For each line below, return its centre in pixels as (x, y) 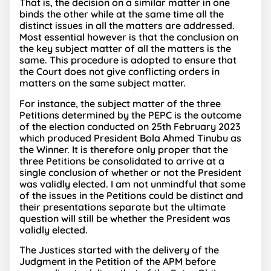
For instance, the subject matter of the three (120, 103)
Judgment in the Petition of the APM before (118, 262)
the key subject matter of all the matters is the (125, 49)
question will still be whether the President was (125, 218)
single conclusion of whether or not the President (130, 172)
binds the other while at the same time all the (122, 14)
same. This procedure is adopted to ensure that (128, 60)
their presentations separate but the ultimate (122, 207)
